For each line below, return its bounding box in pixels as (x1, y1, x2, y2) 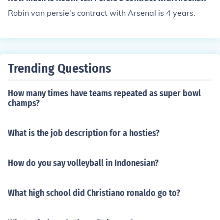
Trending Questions (8, 61, 111, 76)
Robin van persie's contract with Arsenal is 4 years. (8, 8, 195, 18)
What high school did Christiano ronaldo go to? (8, 188, 180, 198)
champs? (8, 98, 40, 109)
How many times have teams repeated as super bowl (8, 88, 201, 99)
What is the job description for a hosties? (8, 128, 160, 138)
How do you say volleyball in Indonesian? (8, 158, 159, 168)
